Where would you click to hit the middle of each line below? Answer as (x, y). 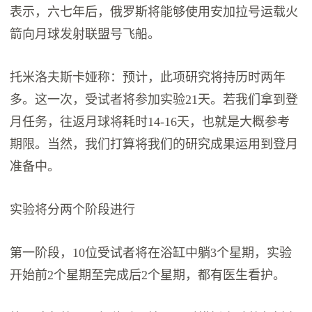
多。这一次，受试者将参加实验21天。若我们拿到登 (154, 100)
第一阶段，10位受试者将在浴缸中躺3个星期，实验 (151, 253)
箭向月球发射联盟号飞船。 (85, 34)
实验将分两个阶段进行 (73, 210)
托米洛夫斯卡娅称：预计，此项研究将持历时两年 (148, 78)
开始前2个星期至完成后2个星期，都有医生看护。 (148, 275)
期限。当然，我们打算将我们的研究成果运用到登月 (154, 145)
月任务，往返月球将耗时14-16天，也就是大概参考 (150, 122)
